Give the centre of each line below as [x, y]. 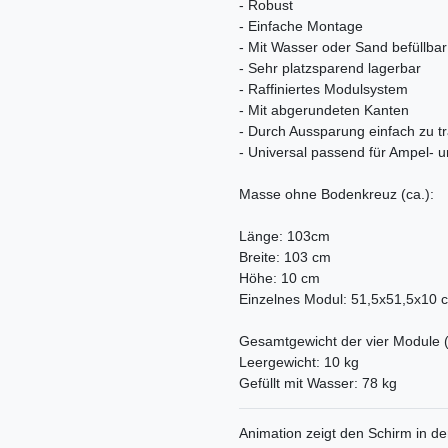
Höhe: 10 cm [279, 278]
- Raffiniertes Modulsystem [323, 89]
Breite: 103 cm [285, 257]
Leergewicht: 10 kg [299, 362]
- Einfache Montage [301, 26]
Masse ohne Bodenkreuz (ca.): [336, 194]
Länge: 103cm [284, 236]
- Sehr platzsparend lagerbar [330, 68]
